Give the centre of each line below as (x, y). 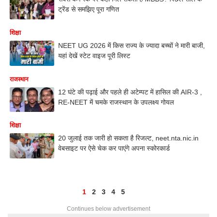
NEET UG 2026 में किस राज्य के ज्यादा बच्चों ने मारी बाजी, (132, 45)
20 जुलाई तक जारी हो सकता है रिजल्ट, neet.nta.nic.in (128, 138)
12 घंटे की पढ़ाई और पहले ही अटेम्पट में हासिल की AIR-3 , (130, 92)
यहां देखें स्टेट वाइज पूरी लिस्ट (95, 55)
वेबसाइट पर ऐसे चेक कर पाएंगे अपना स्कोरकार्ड (114, 148)
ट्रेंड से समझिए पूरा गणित (89, 9)
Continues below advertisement (108, 209)
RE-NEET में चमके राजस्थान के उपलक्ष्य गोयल (116, 102)
